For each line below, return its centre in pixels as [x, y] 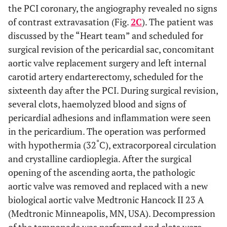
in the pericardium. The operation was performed [107, 131]
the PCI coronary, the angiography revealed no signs [113, 8]
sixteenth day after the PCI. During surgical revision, [113, 90]
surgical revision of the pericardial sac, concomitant [111, 49]
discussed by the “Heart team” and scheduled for [106, 35]
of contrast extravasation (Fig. [69, 22]
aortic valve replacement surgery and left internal [107, 63]
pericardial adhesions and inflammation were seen [109, 118]
